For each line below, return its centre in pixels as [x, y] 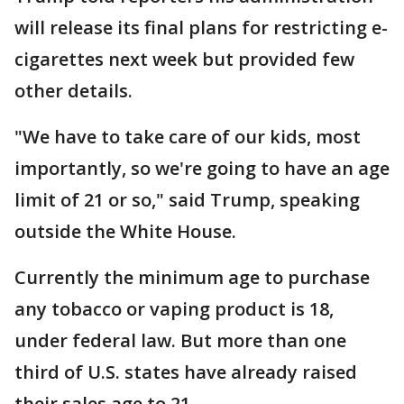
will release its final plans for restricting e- [201, 28]
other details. [73, 91]
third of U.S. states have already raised [186, 372]
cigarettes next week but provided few [184, 60]
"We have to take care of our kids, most [188, 137]
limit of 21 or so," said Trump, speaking [187, 200]
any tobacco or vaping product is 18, [174, 309]
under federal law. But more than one [180, 341]
